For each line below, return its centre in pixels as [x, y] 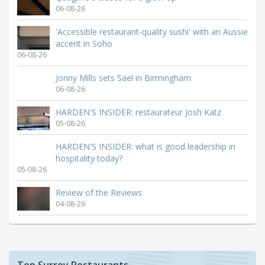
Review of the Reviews [99, 193]
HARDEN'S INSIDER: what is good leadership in [146, 147]
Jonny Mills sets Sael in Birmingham [123, 78]
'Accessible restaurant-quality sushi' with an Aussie [152, 32]
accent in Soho [84, 44]
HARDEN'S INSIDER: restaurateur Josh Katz [138, 112]
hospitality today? [89, 159]
